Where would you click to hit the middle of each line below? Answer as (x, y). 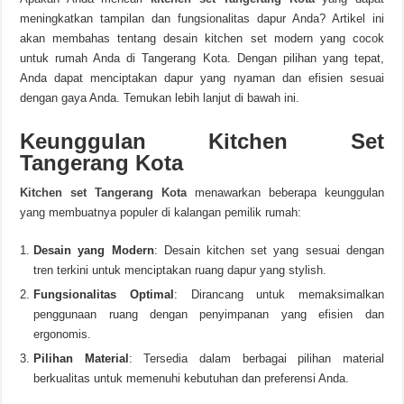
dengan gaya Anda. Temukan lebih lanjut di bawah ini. (160, 98)
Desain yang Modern (94, 250)
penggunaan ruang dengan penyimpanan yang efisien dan (209, 314)
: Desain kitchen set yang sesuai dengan (269, 250)
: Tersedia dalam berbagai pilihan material (256, 358)
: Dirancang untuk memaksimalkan (279, 294)
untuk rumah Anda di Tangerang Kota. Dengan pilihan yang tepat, (202, 58)
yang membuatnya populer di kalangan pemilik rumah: (161, 212)
